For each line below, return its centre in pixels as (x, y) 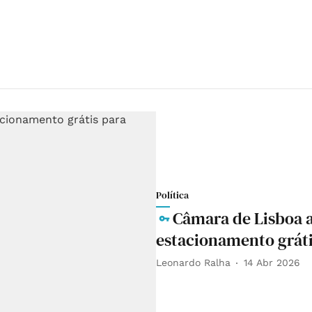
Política (172, 195)
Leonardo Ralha (193, 263)
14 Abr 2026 (272, 263)
